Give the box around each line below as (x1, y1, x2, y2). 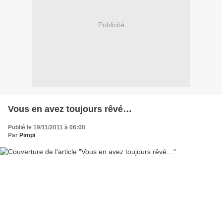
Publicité (98, 21, 124, 29)
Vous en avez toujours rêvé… (8, 104, 132, 114)
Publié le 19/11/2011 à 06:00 (8, 123, 85, 131)
